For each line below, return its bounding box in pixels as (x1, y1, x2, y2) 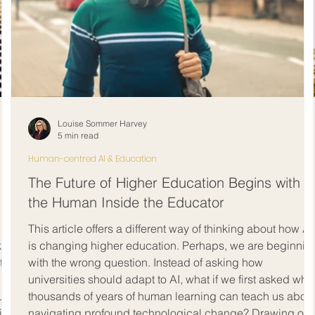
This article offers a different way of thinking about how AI (28, 221, 313, 236)
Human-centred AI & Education (28, 153, 157, 165)
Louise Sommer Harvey (58, 118, 147, 129)
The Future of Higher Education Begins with (28, 174, 300, 191)
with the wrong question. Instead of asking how (28, 255, 263, 269)
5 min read (58, 130, 98, 141)
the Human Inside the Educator (28, 193, 224, 211)
